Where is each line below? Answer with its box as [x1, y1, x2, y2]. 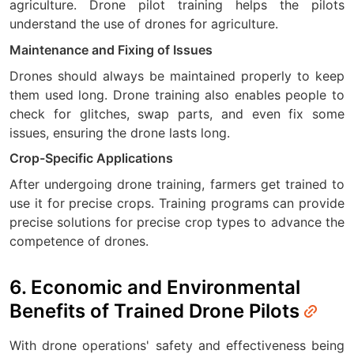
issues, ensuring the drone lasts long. [9, 124, 230, 141]
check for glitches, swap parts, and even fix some [9, 105, 345, 122]
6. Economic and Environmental [9, 276, 300, 299]
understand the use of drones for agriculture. [9, 16, 278, 32]
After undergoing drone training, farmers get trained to [9, 176, 345, 193]
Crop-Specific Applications [9, 150, 173, 167]
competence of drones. [9, 233, 149, 250]
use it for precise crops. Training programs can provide [9, 195, 345, 212]
